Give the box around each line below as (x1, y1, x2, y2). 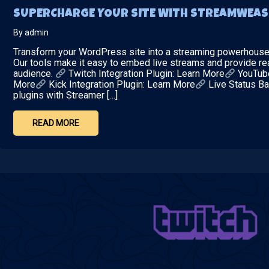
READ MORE (32, 118, 79, 128)
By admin (13, 27, 49, 37)
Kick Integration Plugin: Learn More (46, 79, 196, 91)
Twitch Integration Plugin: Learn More (66, 68, 225, 80)
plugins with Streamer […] (13, 89, 118, 101)
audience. (13, 68, 55, 80)
